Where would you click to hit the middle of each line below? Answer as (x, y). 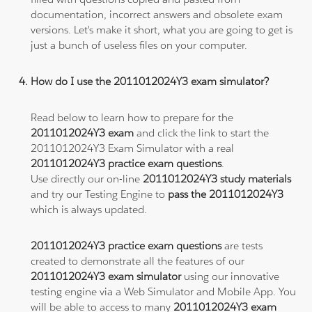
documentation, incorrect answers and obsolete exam (157, 14)
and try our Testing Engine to (100, 194)
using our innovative (231, 276)
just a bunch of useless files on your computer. (139, 45)
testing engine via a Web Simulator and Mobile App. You (164, 291)
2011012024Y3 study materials (217, 178)
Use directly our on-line (87, 178)
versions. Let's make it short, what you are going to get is (162, 29)
